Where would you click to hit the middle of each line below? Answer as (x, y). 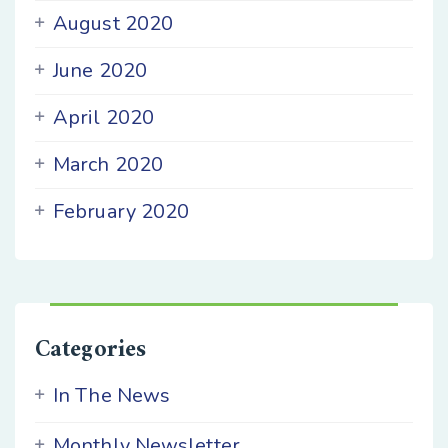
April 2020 (103, 117)
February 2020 (121, 211)
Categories (90, 350)
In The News (112, 395)
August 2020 (113, 23)
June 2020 (100, 70)
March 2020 (108, 164)
